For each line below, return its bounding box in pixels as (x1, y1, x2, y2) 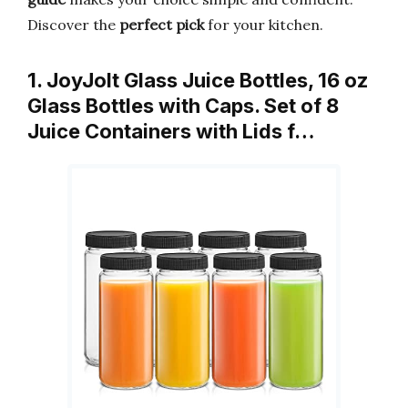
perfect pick (119, 15, 204, 34)
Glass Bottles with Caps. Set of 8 (27, 94, 339, 117)
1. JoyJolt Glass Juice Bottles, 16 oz (27, 68, 368, 92)
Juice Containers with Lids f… (27, 119, 315, 143)
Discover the (27, 15, 119, 34)
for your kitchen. (204, 15, 323, 34)
